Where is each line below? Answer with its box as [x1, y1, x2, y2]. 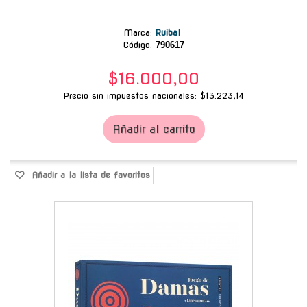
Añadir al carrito [112, 122, 195, 136]
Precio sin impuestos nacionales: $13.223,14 [63, 90, 244, 101]
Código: [123, 39, 152, 50]
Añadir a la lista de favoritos [28, 169, 150, 180]
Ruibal [155, 27, 184, 38]
